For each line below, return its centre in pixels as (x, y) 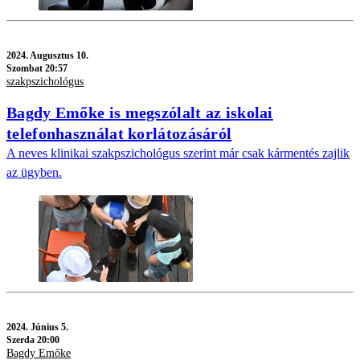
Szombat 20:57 (37, 68)
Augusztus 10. (59, 55)
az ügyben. (34, 173)
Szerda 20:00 (33, 340)
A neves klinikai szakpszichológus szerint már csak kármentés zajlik (178, 153)
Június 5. (49, 327)
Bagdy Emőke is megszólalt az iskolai (140, 113)
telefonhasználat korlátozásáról (119, 134)
